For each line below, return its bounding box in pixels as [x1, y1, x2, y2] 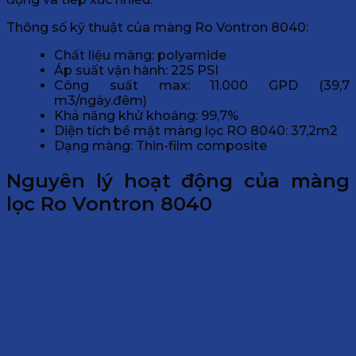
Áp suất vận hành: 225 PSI [54, 63, 219, 79]
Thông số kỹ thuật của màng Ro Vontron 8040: [6, 20, 308, 36]
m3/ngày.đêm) [54, 93, 147, 109]
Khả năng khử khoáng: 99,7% [54, 108, 238, 124]
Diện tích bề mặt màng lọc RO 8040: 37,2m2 [54, 123, 338, 139]
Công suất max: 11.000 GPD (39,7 [54, 78, 350, 94]
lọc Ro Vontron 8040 [6, 192, 212, 216]
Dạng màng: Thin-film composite [54, 138, 267, 154]
